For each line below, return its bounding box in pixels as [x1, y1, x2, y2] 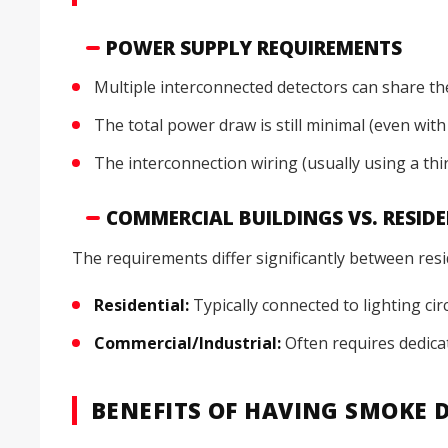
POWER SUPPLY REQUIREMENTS [106, 34, 402, 61]
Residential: [94, 293, 189, 316]
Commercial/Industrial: [94, 331, 281, 354]
